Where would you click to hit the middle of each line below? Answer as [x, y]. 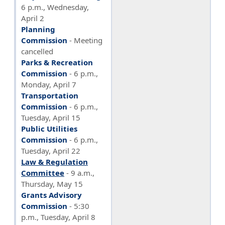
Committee [43, 173]
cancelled [37, 51]
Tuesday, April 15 [51, 117]
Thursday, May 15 [52, 184]
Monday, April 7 [49, 84]
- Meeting [86, 40]
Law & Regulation [54, 161]
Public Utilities [49, 128]
